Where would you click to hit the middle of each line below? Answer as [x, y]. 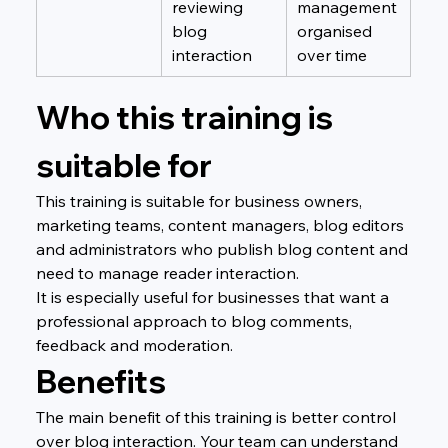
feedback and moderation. [134, 344]
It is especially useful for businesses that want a [214, 296]
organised [336, 30]
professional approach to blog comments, [195, 320]
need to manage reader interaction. [167, 272]
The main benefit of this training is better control [217, 416]
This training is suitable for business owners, [200, 200]
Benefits [100, 380]
